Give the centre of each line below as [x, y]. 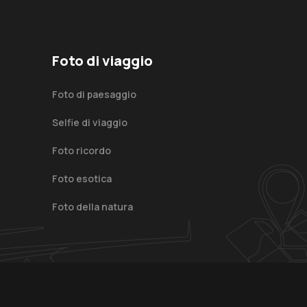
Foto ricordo [82, 150]
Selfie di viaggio [90, 122]
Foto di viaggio [102, 61]
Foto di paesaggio [94, 94]
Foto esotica [82, 179]
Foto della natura [93, 207]
